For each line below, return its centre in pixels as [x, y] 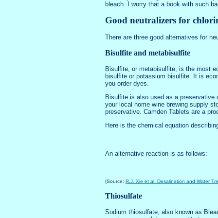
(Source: [116, 181]
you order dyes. [127, 83]
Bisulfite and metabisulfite [148, 53]
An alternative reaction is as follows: [156, 154]
